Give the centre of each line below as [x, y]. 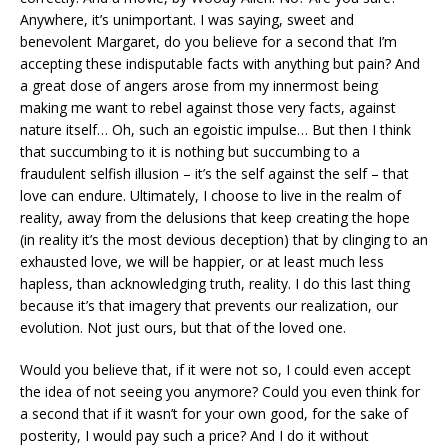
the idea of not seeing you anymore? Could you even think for [220, 392]
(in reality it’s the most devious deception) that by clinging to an [224, 240]
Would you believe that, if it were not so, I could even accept [215, 370]
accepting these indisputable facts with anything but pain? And [220, 64]
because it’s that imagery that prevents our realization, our [209, 306]
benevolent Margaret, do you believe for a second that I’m [208, 42]
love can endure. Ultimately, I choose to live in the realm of [210, 196]
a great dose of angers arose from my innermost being [199, 86]
